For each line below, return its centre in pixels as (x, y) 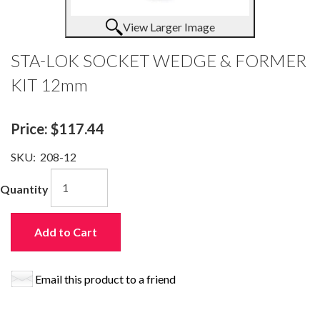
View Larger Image (169, 26)
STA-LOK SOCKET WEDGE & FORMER (159, 60)
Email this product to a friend (105, 279)
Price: (31, 128)
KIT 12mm (49, 84)
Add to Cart (66, 231)
